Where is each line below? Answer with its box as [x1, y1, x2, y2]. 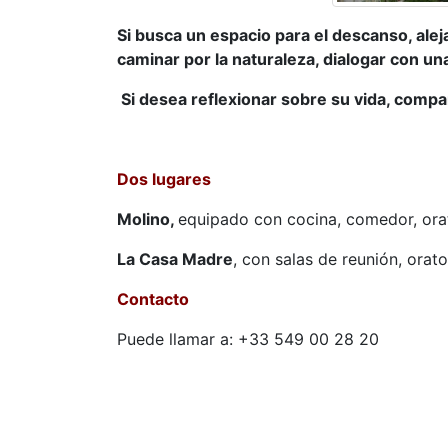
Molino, [117, 208, 178, 229]
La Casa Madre [117, 248, 233, 269]
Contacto [117, 288, 189, 309]
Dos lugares [117, 168, 211, 189]
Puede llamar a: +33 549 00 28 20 [117, 328, 379, 349]
